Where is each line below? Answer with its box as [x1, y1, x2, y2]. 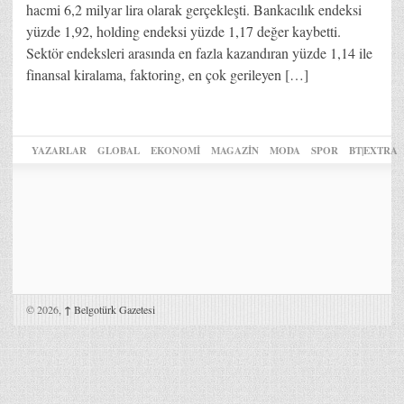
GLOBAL [97, 142, 140, 158]
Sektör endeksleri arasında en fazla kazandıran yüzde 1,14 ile [26, 42, 372, 62]
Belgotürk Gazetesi [71, 301, 155, 317]
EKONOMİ [151, 142, 200, 158]
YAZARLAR [32, 142, 87, 158]
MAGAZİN [211, 142, 259, 158]
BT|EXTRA [349, 142, 398, 158]
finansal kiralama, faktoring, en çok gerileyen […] [26, 64, 308, 84]
